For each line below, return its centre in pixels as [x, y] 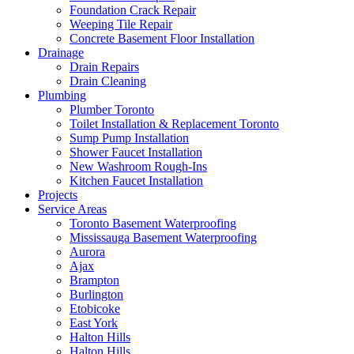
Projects [58, 195]
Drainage [61, 53]
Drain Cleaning [108, 81]
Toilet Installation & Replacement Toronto [174, 124]
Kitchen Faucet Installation [136, 181]
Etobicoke [95, 309]
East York [94, 323]
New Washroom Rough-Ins [138, 166]
